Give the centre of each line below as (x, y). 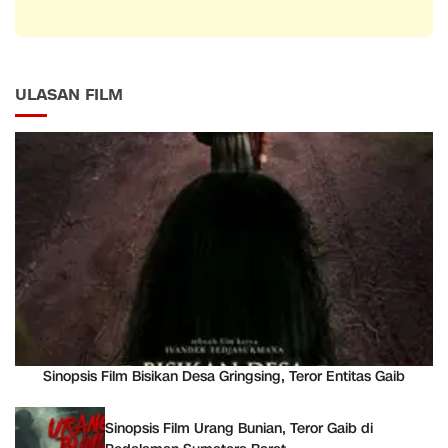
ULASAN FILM (69, 95)
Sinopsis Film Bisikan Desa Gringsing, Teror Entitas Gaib (224, 377)
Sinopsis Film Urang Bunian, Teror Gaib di (239, 429)
